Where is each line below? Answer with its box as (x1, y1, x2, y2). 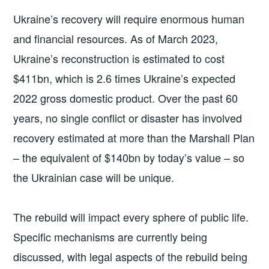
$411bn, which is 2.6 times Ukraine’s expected (13, 70, 236, 86)
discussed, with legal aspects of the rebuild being (13, 248, 248, 264)
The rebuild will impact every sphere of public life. (13, 208, 249, 225)
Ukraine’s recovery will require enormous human (13, 11, 245, 27)
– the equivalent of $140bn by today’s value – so (13, 150, 245, 166)
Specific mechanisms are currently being (13, 228, 208, 244)
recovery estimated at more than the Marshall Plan (13, 130, 255, 146)
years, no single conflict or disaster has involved (13, 110, 243, 126)
